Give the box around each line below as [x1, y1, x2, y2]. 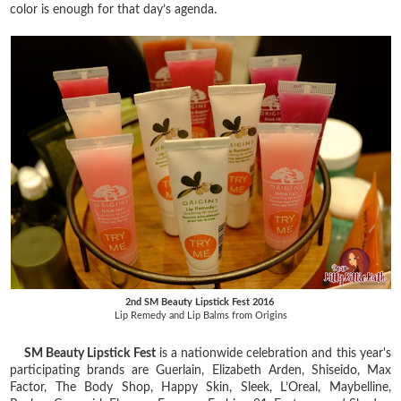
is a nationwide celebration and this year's [155, 346, 391, 360]
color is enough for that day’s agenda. [10, 3, 218, 16]
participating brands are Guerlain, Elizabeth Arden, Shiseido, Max [10, 363, 391, 377]
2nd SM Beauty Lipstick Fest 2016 [124, 296, 277, 307]
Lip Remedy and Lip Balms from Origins [114, 310, 287, 320]
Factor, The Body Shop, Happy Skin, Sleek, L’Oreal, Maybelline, [10, 380, 391, 394]
